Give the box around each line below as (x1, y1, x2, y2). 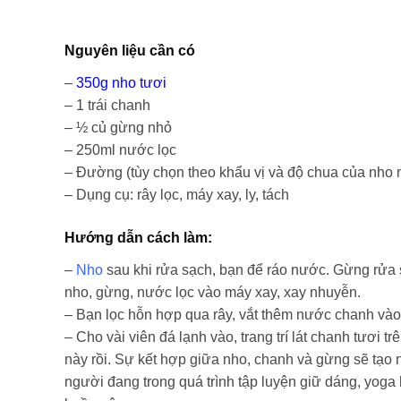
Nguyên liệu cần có (64, 42, 195, 58)
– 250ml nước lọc (64, 142, 176, 158)
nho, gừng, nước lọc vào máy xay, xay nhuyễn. (64, 285, 361, 301)
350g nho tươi (76, 75, 166, 91)
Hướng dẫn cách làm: (64, 229, 216, 245)
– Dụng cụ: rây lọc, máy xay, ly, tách (64, 187, 289, 203)
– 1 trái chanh (64, 98, 150, 114)
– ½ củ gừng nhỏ (64, 120, 172, 136)
